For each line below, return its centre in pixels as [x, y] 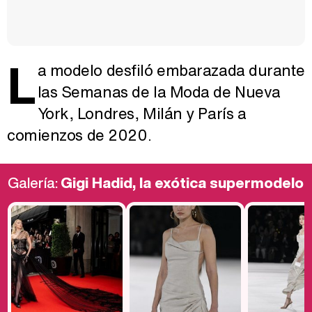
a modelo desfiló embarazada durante [171, 71]
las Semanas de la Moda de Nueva [159, 92]
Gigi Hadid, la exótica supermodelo [182, 183]
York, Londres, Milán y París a [142, 114]
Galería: [34, 183]
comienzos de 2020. [79, 135]
